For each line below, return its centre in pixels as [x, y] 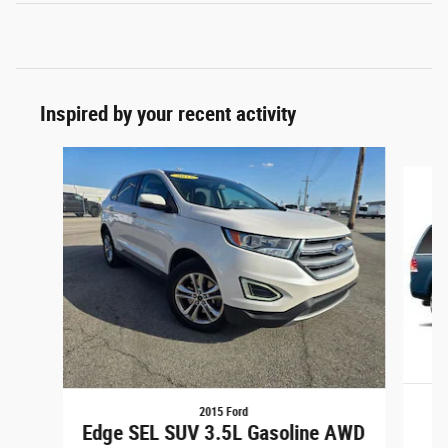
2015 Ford [224, 412]
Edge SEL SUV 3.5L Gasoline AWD [224, 433]
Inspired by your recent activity [168, 113]
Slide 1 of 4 [48, 155]
